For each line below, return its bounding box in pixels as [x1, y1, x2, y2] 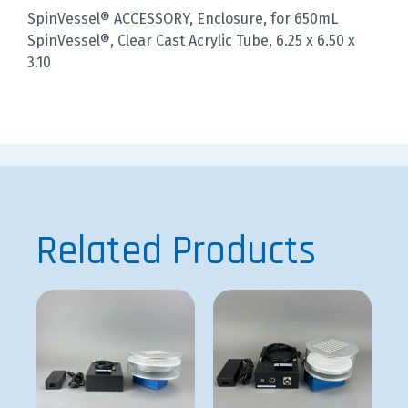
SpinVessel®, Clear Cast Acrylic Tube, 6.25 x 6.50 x [27, 31, 355, 49]
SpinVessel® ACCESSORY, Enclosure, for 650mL [27, 9, 338, 27]
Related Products [36, 226, 316, 278]
